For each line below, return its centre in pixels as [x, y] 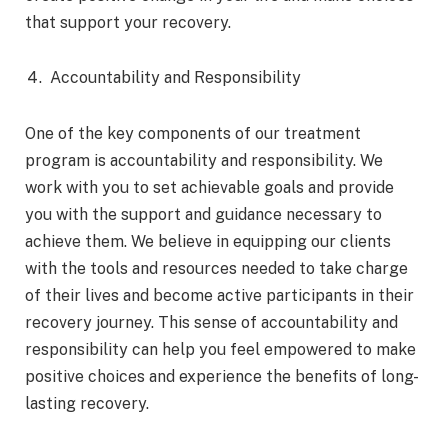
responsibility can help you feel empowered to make [220, 350]
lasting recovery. [87, 404]
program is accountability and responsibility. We [204, 161]
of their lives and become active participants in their [219, 296]
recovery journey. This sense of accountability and [211, 323]
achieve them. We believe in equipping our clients [208, 242]
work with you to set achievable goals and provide [209, 188]
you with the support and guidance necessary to [203, 215]
